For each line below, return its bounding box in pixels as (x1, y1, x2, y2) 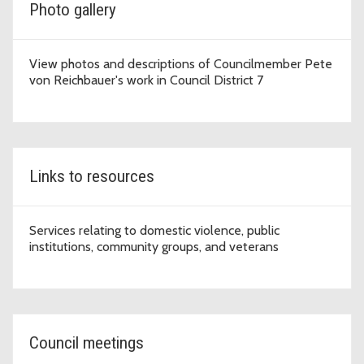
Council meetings (29, 332, 144, 353)
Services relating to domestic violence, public (29, 222, 279, 238)
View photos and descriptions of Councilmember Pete (29, 55, 332, 71)
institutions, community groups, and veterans (29, 238, 279, 254)
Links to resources (29, 166, 154, 186)
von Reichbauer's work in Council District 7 (29, 71, 263, 88)
